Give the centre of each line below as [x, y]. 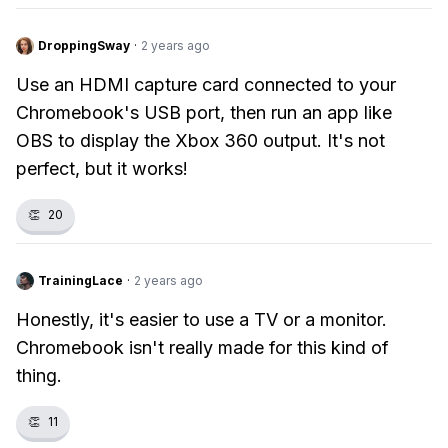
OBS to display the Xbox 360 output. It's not [200, 140]
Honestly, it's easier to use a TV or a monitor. [201, 319]
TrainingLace [80, 280]
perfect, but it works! [102, 168]
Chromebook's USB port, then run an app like [204, 112]
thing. [39, 375]
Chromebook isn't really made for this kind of [202, 347]
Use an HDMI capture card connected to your [206, 84]
